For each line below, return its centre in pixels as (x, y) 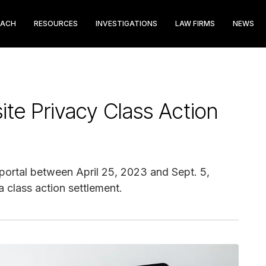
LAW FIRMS (195, 23)
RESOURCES (56, 23)
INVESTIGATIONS (126, 23)
